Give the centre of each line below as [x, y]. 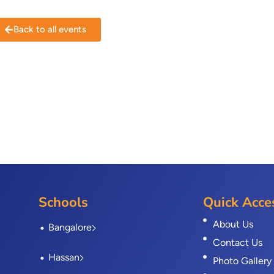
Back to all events [50, 30]
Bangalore [70, 228]
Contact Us [238, 243]
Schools [63, 203]
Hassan [64, 257]
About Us [233, 224]
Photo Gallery [243, 261]
